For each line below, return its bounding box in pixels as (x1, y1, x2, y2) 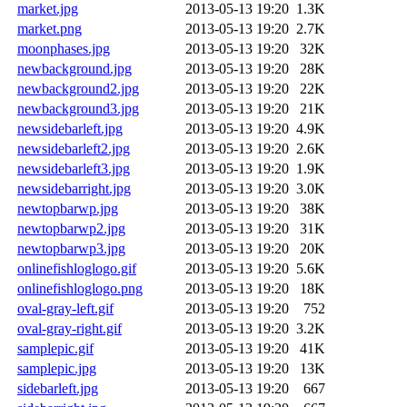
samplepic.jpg (17, 360, 96, 376)
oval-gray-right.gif (17, 320, 122, 336)
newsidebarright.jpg (17, 180, 131, 196)
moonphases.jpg (17, 40, 110, 56)
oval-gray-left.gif (17, 300, 114, 316)
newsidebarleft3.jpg (17, 160, 130, 176)
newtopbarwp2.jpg (17, 220, 125, 236)
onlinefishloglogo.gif (17, 260, 136, 276)
